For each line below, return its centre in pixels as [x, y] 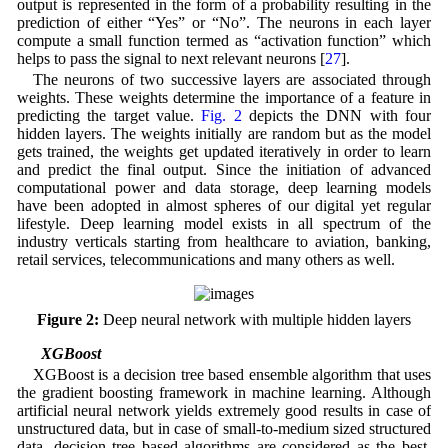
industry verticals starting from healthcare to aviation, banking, [224, 241]
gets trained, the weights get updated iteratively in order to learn [224, 151]
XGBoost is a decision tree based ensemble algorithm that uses [232, 375]
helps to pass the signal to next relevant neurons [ [170, 58]
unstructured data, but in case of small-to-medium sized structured [224, 429]
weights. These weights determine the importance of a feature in [224, 97]
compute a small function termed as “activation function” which [224, 40]
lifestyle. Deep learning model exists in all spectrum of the [224, 223]
